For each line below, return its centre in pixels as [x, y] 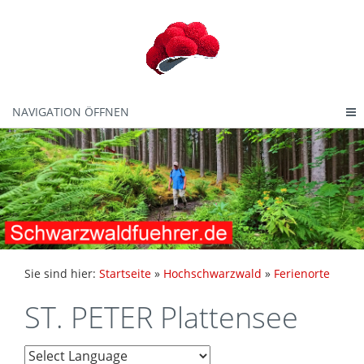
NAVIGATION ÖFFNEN [71, 112]
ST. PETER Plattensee [161, 317]
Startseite [125, 273]
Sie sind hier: [62, 273]
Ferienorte [302, 273]
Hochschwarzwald [212, 273]
